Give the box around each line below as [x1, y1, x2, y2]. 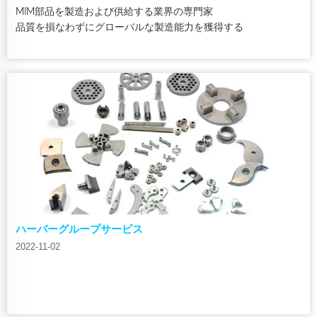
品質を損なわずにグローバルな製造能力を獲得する [16, 21, 243, 33]
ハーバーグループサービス [16, 222, 143, 236]
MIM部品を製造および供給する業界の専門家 [16, 5, 213, 17]
